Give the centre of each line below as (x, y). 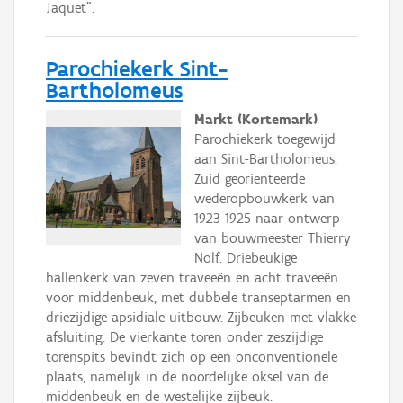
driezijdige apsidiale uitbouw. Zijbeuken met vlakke (201, 317)
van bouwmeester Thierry (273, 237)
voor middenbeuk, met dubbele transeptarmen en (198, 297)
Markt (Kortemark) (256, 119)
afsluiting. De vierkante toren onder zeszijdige (184, 336)
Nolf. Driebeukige (246, 257)
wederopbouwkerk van (264, 198)
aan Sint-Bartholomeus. (266, 158)
